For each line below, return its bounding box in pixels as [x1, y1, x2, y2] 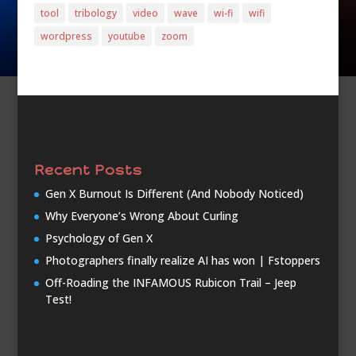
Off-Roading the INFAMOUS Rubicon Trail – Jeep [44, 275, 296, 291]
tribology [74, 6, 117, 21]
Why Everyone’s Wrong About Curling [44, 208, 238, 224]
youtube [107, 29, 145, 44]
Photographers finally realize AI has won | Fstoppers [44, 253, 320, 269]
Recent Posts [33, 161, 142, 180]
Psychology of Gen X [44, 230, 153, 246]
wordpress [40, 29, 92, 44]
